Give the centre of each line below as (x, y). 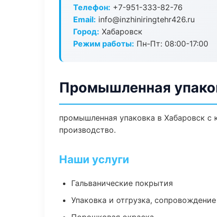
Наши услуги (94, 159)
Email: (85, 19)
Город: (86, 31)
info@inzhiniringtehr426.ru (145, 19)
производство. (87, 130)
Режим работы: (104, 44)
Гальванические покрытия (122, 183)
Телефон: (92, 7)
